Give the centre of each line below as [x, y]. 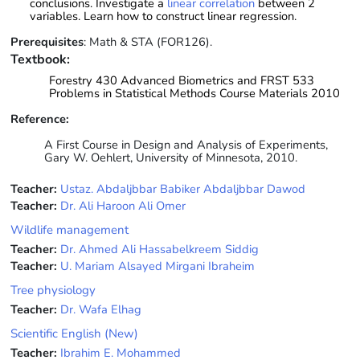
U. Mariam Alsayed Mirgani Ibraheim [157, 266]
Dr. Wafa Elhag [101, 309]
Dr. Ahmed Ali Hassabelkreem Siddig [160, 249]
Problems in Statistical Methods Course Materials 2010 [194, 93]
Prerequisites [47, 41]
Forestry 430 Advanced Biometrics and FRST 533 [182, 80]
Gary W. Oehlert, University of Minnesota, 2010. [171, 157]
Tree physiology [53, 290]
